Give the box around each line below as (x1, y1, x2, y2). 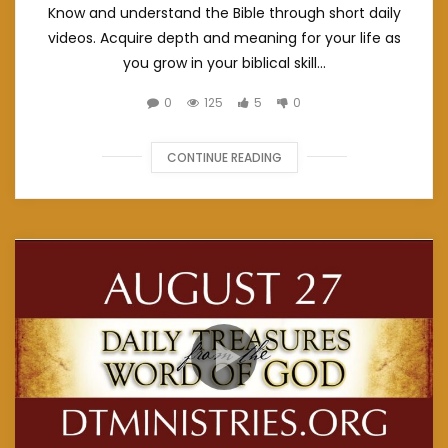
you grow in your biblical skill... (122, 52, 326, 73)
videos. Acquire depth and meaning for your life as (47, 27, 401, 48)
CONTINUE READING (166, 148, 282, 166)
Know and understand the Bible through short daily (47, 2, 401, 23)
